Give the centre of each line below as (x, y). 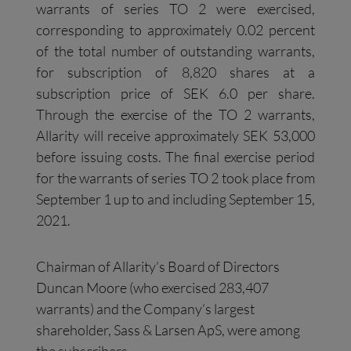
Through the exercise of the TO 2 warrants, (175, 115)
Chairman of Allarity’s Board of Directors (158, 267)
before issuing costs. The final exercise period (175, 157)
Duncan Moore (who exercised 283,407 (153, 288)
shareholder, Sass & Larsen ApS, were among (168, 330)
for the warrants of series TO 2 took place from (175, 178)
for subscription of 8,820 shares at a (175, 72)
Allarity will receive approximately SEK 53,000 (175, 136)
